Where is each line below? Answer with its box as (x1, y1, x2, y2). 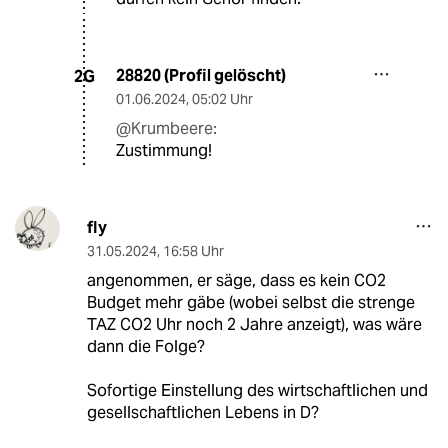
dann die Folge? (86, 336, 205, 358)
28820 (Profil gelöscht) (116, 65, 286, 87)
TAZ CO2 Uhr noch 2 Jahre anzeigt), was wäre (86, 314, 422, 336)
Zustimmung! (116, 140, 212, 162)
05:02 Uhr (192, 90, 253, 109)
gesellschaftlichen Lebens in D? (86, 402, 319, 424)
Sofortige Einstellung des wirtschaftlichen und (86, 380, 428, 402)
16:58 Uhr (162, 242, 224, 261)
